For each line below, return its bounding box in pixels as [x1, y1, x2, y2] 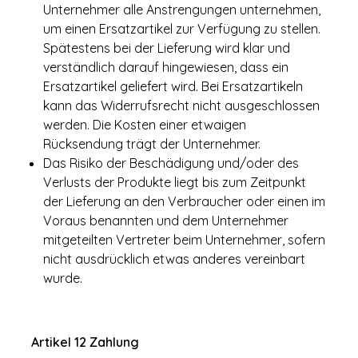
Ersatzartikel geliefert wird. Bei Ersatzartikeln [43, 78, 303, 94]
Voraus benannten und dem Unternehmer [43, 213, 288, 229]
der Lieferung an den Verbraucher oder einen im [43, 193, 325, 209]
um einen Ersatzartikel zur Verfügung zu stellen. [43, 21, 320, 37]
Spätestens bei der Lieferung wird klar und [43, 40, 290, 56]
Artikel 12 [31, 334, 86, 350]
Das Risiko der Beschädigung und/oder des [43, 155, 299, 171]
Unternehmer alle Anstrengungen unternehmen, [43, 2, 320, 18]
